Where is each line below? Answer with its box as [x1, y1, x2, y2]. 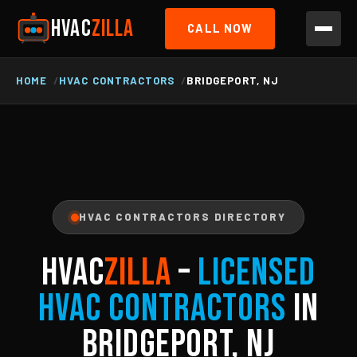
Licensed [197, 250, 316, 296]
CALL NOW [187, 22, 253, 35]
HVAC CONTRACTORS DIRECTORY [79, 210, 286, 223]
